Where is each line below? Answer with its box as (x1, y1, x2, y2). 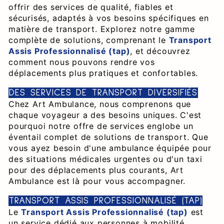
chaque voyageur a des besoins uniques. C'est (8, 110, 202, 120)
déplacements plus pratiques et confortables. (8, 68, 198, 78)
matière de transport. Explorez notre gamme (8, 24, 195, 34)
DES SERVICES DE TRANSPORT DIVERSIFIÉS (9, 88, 197, 97)
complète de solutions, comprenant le (8, 35, 169, 45)
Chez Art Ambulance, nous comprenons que (8, 99, 191, 109)
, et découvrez (130, 46, 190, 56)
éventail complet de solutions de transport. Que (8, 132, 208, 142)
